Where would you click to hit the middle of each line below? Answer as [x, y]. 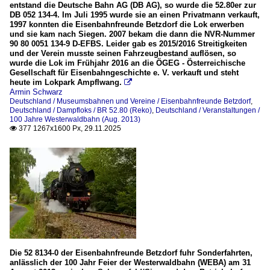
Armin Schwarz [36, 92]
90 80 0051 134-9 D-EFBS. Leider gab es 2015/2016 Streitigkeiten [128, 44]
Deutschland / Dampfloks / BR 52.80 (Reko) [81, 111]
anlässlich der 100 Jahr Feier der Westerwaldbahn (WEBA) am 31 [130, 263]
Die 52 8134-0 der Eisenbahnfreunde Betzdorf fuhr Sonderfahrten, [131, 253]
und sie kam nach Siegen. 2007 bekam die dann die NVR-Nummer [132, 34]
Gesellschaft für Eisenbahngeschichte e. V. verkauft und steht [124, 73]
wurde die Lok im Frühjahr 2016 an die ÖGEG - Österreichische [127, 63]
